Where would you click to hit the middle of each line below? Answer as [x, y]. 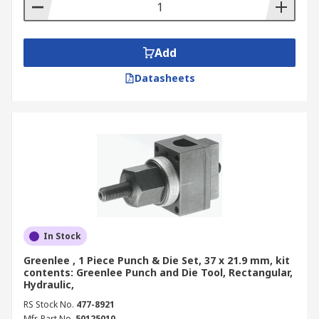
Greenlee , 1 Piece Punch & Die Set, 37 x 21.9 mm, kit [157, 260]
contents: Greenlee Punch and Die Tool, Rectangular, [158, 272]
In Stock [62, 236]
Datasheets [164, 78]
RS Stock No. [49, 304]
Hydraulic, [49, 284]
